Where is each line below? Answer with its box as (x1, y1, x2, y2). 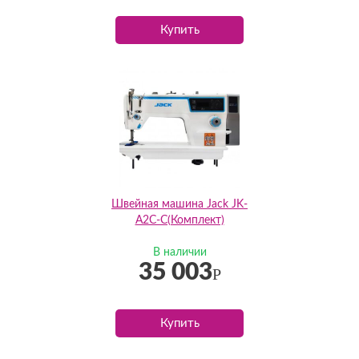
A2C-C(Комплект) (135, 215, 224, 226)
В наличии (152, 247, 207, 258)
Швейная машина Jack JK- (111, 199, 248, 210)
